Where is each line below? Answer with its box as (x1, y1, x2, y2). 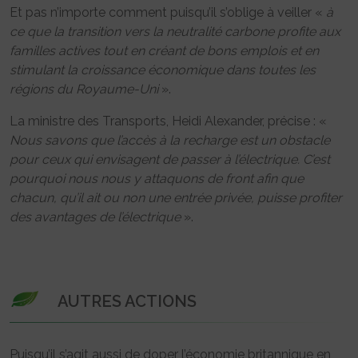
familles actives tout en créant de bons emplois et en (10, 42, 319, 58)
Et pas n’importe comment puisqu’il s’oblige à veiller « (10, 4, 326, 20)
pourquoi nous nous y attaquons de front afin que (10, 170, 304, 186)
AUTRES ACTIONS (58, 291, 197, 311)
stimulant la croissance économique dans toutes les (10, 62, 316, 78)
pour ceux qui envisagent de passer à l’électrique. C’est (10, 151, 330, 167)
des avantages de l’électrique (10, 209, 181, 225)
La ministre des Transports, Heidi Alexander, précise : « (10, 113, 327, 129)
